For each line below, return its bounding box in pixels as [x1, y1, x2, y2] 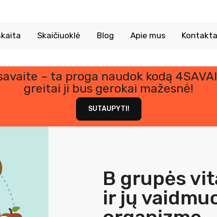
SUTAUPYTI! [88, 104, 129, 113]
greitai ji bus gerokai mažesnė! [24, 81, 193, 95]
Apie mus [130, 30, 166, 40]
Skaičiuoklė [37, 30, 80, 40]
